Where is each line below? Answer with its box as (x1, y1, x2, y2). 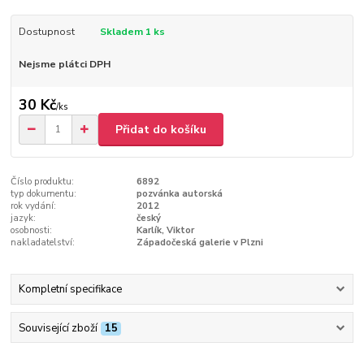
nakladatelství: (11, 236, 76, 249)
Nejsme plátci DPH (18, 57, 110, 71)
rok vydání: (11, 199, 57, 212)
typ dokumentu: (11, 187, 77, 200)
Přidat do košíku (115, 121, 206, 137)
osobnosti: (11, 223, 53, 236)
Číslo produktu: (11, 175, 75, 188)
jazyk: (11, 211, 37, 224)
